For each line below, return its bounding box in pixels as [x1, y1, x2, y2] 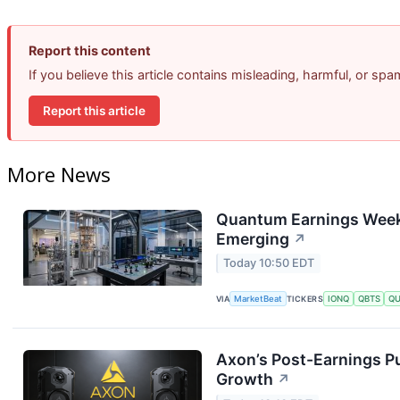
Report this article [43, 103, 146, 118]
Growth [216, 370, 273, 389]
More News [7, 161, 111, 188]
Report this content [29, 43, 151, 59]
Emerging [216, 229, 289, 248]
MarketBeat [234, 293, 283, 304]
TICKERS [287, 293, 324, 304]
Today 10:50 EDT [223, 256, 315, 271]
